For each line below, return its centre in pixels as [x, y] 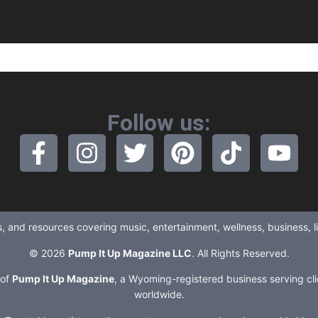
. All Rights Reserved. [240, 253]
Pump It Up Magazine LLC [130, 253]
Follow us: [159, 123]
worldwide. [159, 295]
